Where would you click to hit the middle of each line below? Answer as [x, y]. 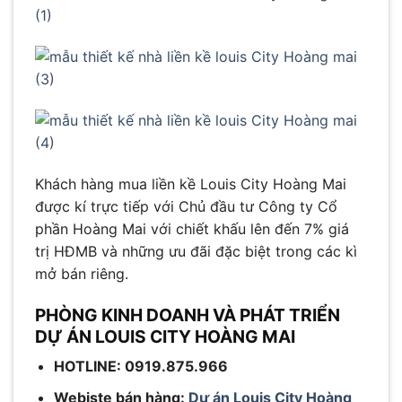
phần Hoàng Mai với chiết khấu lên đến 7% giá [192, 228]
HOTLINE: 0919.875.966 [140, 367]
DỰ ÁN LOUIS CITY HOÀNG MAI [165, 336]
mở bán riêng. [82, 273]
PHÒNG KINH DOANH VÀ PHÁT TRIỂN [188, 315]
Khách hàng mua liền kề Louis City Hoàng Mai [191, 184]
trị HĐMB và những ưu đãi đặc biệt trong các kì [196, 251]
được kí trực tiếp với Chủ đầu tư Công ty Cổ [186, 206]
